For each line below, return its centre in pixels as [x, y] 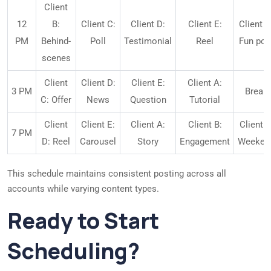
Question [148, 100]
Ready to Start [83, 221]
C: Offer [56, 100]
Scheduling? [73, 251]
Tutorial [205, 100]
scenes [56, 58]
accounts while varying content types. [83, 189]
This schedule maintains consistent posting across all [117, 174]
